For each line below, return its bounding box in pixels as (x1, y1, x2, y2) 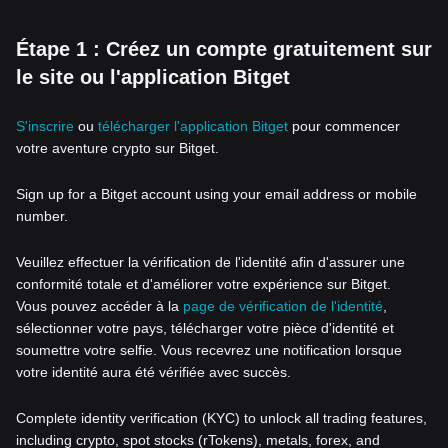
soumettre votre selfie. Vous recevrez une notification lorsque (16, 342, 402, 358)
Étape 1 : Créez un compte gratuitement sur (16, 38, 432, 60)
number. (16, 208, 68, 224)
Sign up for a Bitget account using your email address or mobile (16, 186, 417, 202)
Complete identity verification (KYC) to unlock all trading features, (16, 410, 427, 426)
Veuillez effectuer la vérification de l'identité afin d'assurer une (16, 254, 405, 270)
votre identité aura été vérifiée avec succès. (16, 364, 291, 380)
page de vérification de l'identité (183, 298, 383, 314)
